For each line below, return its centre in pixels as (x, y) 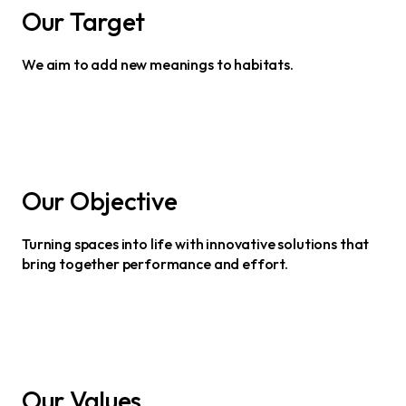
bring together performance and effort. (155, 264)
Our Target (84, 21)
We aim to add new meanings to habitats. (158, 64)
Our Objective (100, 201)
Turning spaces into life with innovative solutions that (196, 244)
